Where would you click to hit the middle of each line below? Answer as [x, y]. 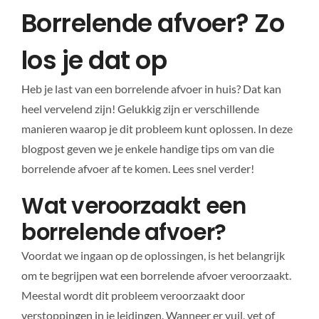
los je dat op [94, 60]
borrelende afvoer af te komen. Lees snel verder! [137, 168]
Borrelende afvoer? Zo [153, 23]
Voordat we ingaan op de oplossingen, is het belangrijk [153, 255]
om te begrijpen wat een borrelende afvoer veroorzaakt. [156, 275]
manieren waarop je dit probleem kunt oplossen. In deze [157, 128]
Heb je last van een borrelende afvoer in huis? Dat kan [151, 88]
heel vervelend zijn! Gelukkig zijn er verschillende [140, 108]
